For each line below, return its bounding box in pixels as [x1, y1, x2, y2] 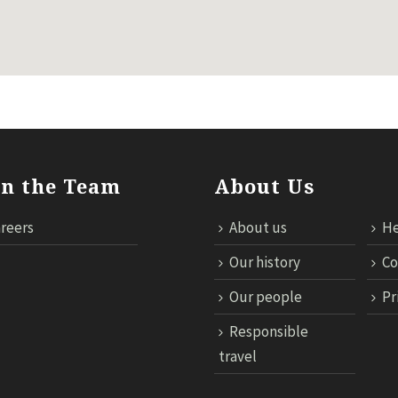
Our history [229, 252, 301, 272]
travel [219, 346, 258, 366]
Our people [229, 287, 303, 306]
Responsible [229, 322, 309, 341]
